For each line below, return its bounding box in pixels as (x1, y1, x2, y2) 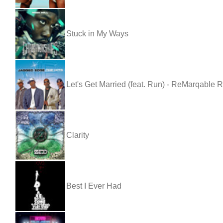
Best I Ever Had (66, 181, 121, 190)
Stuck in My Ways (66, 29, 128, 38)
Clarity (66, 130, 89, 139)
